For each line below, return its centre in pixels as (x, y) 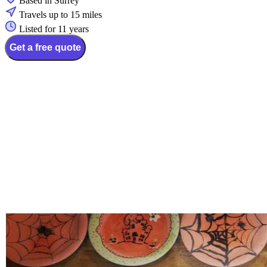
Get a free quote (45, 48)
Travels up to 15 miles (60, 15)
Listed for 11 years (54, 29)
